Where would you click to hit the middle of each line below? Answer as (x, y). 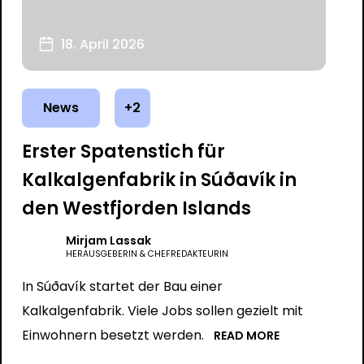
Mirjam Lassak (108, 240)
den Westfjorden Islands (136, 208)
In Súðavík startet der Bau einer (122, 286)
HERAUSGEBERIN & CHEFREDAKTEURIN (147, 254)
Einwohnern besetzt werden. (113, 335)
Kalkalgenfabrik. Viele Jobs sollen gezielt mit (162, 311)
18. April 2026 (102, 44)
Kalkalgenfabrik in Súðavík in (159, 180)
